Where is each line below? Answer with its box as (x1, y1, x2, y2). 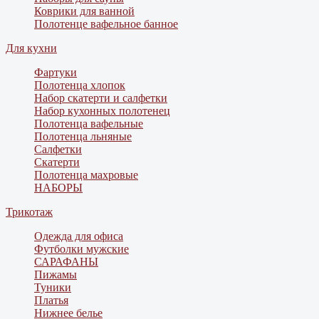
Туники (34, 281, 71, 294)
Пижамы (34, 268, 77, 281)
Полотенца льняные (34, 130, 132, 143)
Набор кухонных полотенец (34, 105, 170, 117)
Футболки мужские (34, 243, 129, 256)
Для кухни (6, 42, 57, 55)
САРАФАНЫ (34, 256, 98, 268)
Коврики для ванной (34, 5, 135, 18)
